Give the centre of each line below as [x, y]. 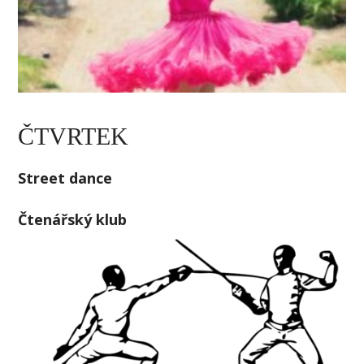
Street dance [65, 178]
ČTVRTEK [74, 136]
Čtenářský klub [73, 220]
